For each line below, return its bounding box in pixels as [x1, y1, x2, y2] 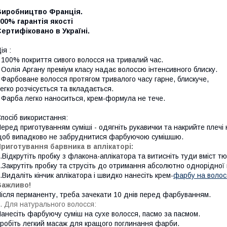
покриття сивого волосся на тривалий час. [20, 56, 163, 64]
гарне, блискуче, [153, 75, 209, 83]
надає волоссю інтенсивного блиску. [93, 65, 217, 73]
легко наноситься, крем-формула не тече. [23, 94, 165, 102]
